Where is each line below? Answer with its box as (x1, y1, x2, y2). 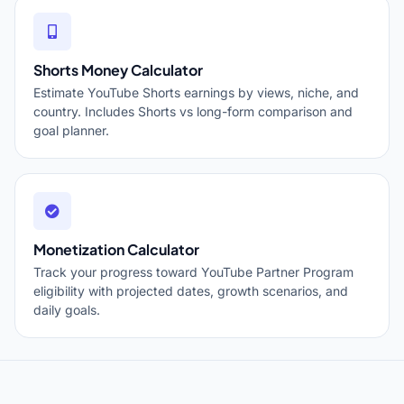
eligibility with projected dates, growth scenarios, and (33, 283, 348, 298)
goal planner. (33, 123, 109, 138)
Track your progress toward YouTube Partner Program (33, 264, 353, 280)
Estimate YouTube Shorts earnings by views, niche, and (33, 85, 359, 100)
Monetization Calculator (33, 240, 199, 259)
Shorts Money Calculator (33, 60, 203, 79)
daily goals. (33, 302, 100, 317)
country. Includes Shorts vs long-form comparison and (33, 104, 353, 119)
